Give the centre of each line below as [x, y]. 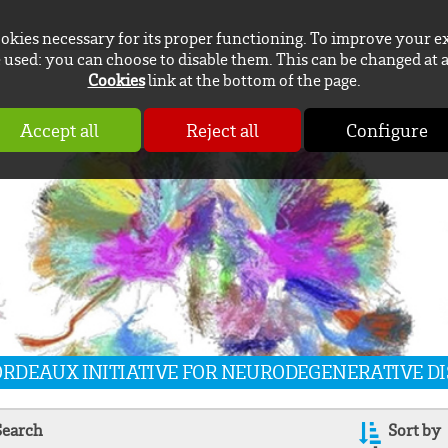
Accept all [59, 129]
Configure [387, 129]
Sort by [415, 430]
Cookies [116, 80]
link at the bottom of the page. [252, 80]
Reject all [222, 129]
